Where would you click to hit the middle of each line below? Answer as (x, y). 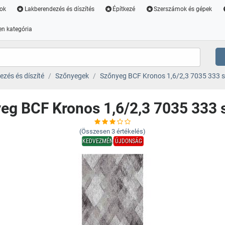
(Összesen (95, 131)
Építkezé (124, 9)
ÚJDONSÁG (128, 141)
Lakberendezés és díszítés (59, 9)
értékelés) (131, 131)
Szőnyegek (72, 76)
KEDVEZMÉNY (99, 141)
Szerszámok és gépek (183, 9)
